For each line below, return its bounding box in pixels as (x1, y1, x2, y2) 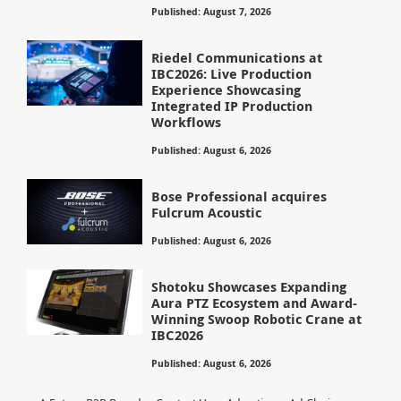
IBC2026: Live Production (151, 64, 312, 84)
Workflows (151, 113, 222, 132)
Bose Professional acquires (151, 187, 328, 207)
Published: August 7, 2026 (151, 4, 272, 19)
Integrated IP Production (151, 97, 313, 116)
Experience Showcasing (151, 81, 302, 100)
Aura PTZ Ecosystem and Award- (151, 293, 358, 312)
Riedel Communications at (151, 48, 323, 68)
